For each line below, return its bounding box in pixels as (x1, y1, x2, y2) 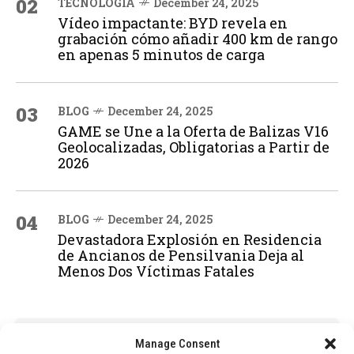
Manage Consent (134, 337, 220, 351)
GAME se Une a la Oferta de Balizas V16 (58, 122, 329, 141)
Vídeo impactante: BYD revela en (58, 13, 288, 33)
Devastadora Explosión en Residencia (58, 230, 322, 250)
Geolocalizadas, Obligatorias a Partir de (58, 137, 330, 157)
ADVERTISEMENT (28, 323, 112, 337)
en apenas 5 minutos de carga (58, 45, 265, 65)
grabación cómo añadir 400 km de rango (58, 29, 337, 49)
